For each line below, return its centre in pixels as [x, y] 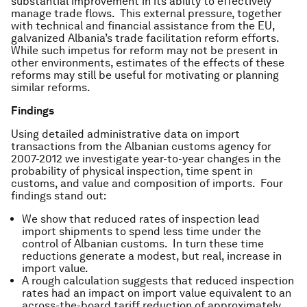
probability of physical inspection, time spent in [132, 171]
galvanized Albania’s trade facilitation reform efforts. [146, 38]
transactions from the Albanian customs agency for [141, 146]
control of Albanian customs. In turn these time [143, 244]
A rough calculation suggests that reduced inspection [158, 281]
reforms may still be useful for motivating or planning [145, 75]
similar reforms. [51, 87]
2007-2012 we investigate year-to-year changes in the [146, 159]
